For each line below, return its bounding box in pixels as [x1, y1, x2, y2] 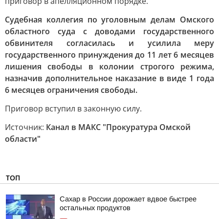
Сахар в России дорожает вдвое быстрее [60, 195, 197, 203]
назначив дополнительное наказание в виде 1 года [5, 73, 214, 84]
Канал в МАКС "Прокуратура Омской [46, 122, 191, 132]
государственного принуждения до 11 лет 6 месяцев [5, 49, 214, 60]
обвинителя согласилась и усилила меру [5, 38, 214, 48]
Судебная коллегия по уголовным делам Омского [5, 14, 214, 25]
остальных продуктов [60, 204, 131, 212]
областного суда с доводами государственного [5, 26, 214, 37]
